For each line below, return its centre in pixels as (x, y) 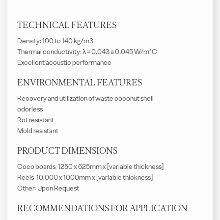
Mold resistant (38, 131)
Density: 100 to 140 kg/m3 (55, 41)
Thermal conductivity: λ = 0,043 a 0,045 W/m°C (87, 52)
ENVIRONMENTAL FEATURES (80, 82)
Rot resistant (36, 120)
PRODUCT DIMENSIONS (67, 151)
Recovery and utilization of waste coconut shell (85, 98)
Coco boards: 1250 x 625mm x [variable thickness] (90, 167)
